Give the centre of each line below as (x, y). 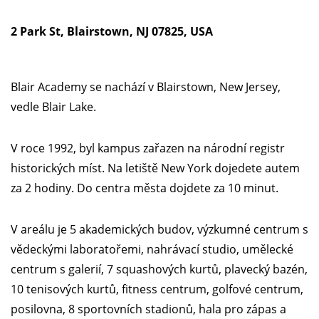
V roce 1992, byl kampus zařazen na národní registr (148, 148)
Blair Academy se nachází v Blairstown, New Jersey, (146, 87)
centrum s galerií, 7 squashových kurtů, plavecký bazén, (159, 269)
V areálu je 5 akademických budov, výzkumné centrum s (159, 229)
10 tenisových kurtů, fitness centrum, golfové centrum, (157, 289)
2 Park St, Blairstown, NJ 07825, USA (112, 31)
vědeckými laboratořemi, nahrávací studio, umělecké (152, 249)
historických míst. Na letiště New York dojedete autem (155, 168)
